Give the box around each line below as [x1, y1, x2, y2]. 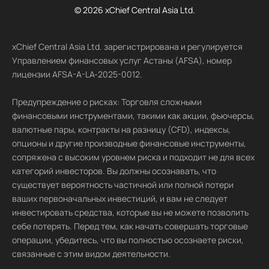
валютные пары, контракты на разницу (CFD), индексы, [12, 124, 231, 135]
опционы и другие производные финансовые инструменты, [12, 138, 246, 149]
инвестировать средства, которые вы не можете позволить [12, 207, 249, 218]
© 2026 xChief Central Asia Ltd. [74, 4, 195, 16]
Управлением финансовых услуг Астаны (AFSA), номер [12, 55, 232, 66]
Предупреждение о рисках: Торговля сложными [12, 96, 202, 107]
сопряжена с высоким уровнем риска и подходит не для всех [12, 151, 255, 163]
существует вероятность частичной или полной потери [12, 179, 234, 190]
